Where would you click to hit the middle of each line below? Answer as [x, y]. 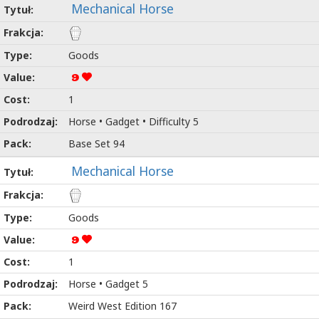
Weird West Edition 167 [122, 306]
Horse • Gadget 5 [108, 284]
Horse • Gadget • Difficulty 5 [134, 122]
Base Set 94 [96, 144]
